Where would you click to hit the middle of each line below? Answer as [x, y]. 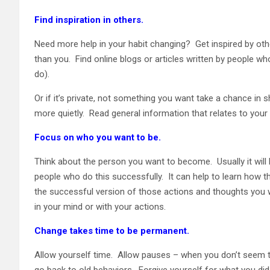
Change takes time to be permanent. [112, 231]
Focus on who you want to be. [98, 137]
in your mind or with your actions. [100, 206]
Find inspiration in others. [89, 20]
